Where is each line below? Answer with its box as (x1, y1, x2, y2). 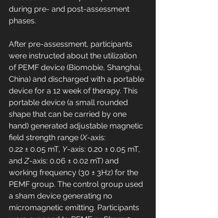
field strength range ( (9, 133, 82, 143)
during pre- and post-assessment (9, 4, 131, 14)
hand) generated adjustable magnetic (9, 121, 145, 131)
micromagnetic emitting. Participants (9, 203, 141, 213)
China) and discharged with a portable (9, 74, 146, 84)
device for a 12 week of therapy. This (9, 86, 140, 96)
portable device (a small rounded (9, 98, 130, 108)
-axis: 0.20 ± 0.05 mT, (67, 145, 142, 154)
